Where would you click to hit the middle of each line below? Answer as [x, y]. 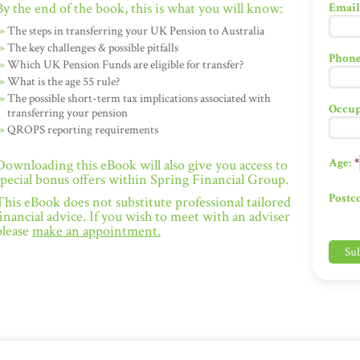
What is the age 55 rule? [63, 82]
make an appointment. [96, 231]
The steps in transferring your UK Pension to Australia [136, 31]
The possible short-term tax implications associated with [139, 98]
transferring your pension [67, 113]
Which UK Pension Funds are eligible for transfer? [125, 65]
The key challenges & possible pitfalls [93, 48]
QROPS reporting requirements [83, 130]
